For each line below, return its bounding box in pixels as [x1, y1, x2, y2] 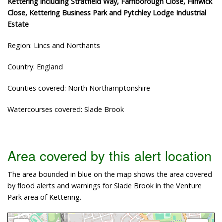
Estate [7, 19, 29, 29]
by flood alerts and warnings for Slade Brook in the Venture [7, 181, 202, 191]
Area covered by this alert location [7, 146, 212, 166]
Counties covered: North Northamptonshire [7, 83, 150, 93]
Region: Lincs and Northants [7, 40, 100, 50]
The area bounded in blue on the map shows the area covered [7, 169, 212, 179]
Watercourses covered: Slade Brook [7, 104, 124, 114]
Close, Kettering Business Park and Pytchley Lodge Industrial [7, 7, 206, 17]
